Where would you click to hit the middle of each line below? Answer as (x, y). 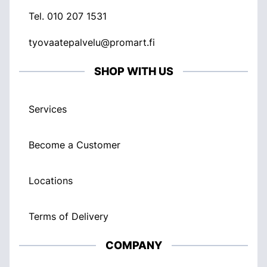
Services (48, 109)
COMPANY (133, 245)
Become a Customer (74, 145)
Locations (51, 181)
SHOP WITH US (133, 71)
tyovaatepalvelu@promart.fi (92, 42)
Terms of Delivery (69, 216)
